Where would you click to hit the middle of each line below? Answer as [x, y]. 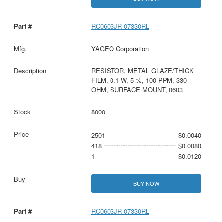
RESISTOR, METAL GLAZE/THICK [142, 70]
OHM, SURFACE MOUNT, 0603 [137, 89]
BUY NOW [146, 183]
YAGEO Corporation [120, 48]
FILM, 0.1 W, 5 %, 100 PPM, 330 [139, 80]
